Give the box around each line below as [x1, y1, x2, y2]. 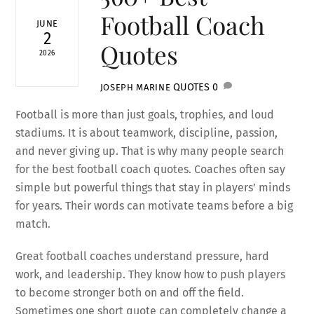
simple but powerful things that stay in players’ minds [15, 180, 291, 194]
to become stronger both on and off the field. [15, 286, 245, 300]
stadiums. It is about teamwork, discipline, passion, [15, 125, 278, 139]
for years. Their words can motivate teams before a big [15, 198, 294, 212]
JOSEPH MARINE [100, 82, 171, 93]
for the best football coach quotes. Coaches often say [15, 162, 286, 176]
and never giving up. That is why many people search [15, 144, 285, 158]
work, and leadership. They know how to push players [15, 268, 286, 282]
